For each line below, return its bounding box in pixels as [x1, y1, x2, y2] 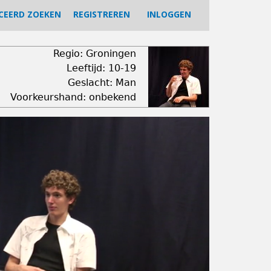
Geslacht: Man [67, 77, 136, 88]
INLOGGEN [146, 8, 191, 20]
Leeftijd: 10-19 [66, 62, 136, 74]
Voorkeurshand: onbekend [10, 91, 136, 103]
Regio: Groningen [53, 48, 136, 59]
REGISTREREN [73, 8, 130, 20]
